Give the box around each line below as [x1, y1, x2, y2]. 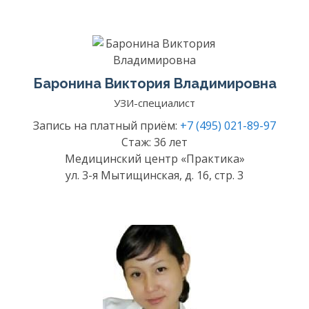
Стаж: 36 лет [121, 134, 188, 150]
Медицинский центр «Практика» [64, 151, 245, 166]
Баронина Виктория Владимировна [32, 75, 277, 92]
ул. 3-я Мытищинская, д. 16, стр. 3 [66, 168, 243, 183]
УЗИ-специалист [114, 96, 195, 110]
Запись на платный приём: [33, 118, 180, 133]
